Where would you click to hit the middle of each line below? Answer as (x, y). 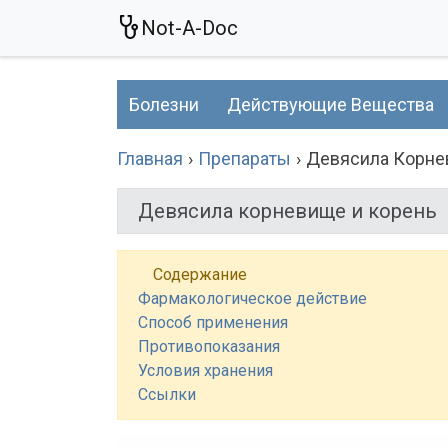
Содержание (200, 274)
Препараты (244, 158)
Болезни (164, 104)
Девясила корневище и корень (287, 211)
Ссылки (167, 394)
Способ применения (213, 322)
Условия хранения (205, 370)
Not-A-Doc (189, 28)
